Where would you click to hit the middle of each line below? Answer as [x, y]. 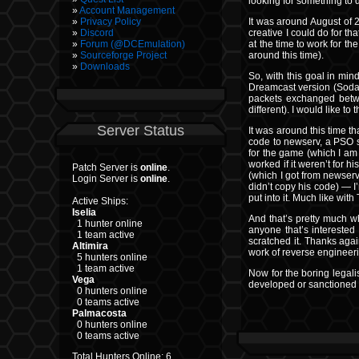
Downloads [105, 67]
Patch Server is [106, 167]
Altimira [90, 246]
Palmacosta [99, 313]
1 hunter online [107, 224]
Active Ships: [100, 201]
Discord [97, 33]
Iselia [84, 212]
